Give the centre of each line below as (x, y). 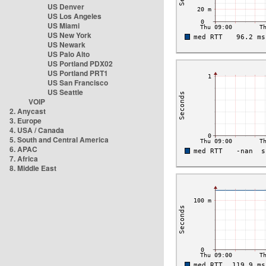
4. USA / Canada (37, 130)
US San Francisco (78, 83)
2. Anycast (28, 111)
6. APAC (23, 149)
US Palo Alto (69, 54)
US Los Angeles (75, 16)
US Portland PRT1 (78, 73)
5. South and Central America (59, 140)
